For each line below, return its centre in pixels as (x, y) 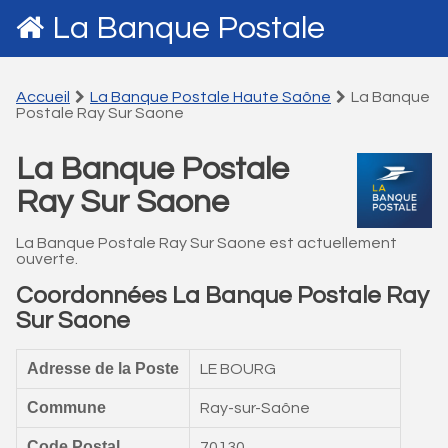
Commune (66, 407)
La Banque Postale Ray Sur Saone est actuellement (206, 243)
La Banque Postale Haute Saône (210, 97)
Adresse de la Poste (103, 368)
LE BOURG (238, 369)
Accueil (43, 97)
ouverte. (47, 259)
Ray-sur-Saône (255, 408)
